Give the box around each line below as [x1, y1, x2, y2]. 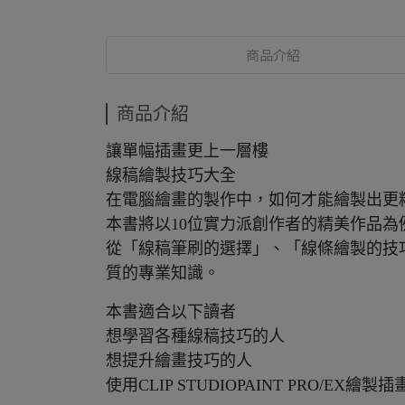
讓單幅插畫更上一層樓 [106, 142, 268, 160]
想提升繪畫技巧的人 [106, 352, 252, 370]
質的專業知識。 [106, 264, 220, 282]
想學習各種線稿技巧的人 [106, 327, 285, 345]
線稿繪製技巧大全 [106, 166, 236, 184]
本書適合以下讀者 [106, 303, 236, 321]
